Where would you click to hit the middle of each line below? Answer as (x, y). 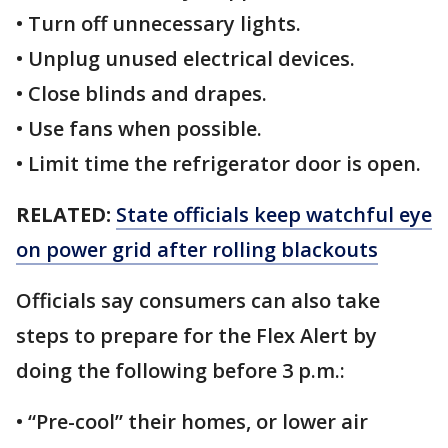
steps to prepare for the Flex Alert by (196, 336)
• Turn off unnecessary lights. (161, 24)
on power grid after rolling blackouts (197, 250)
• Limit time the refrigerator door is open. (218, 164)
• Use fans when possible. (139, 129)
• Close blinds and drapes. (141, 94)
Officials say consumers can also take (198, 301)
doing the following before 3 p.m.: (183, 371)
